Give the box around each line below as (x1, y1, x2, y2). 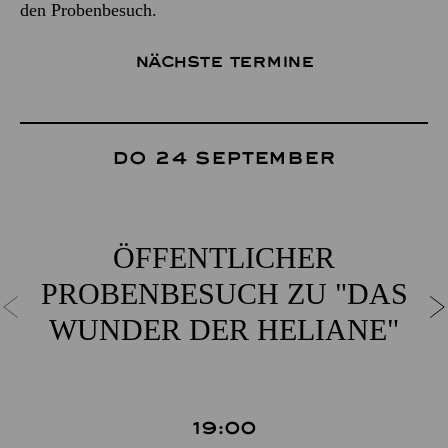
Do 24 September (112, 148, 336, 169)
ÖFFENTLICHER (113, 240, 335, 274)
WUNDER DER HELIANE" (49, 312, 399, 346)
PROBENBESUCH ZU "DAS (40, 276, 408, 310)
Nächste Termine (134, 53, 314, 71)
